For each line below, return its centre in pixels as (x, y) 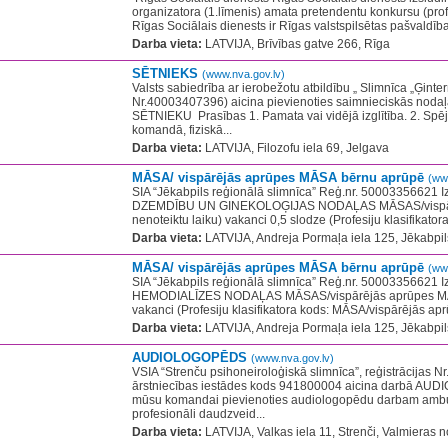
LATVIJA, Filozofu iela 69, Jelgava (295, 148)
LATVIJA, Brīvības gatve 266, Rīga (296, 44)
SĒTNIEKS (167, 73)
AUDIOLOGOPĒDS (191, 357)
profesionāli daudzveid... (198, 414)
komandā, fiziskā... (182, 130)
